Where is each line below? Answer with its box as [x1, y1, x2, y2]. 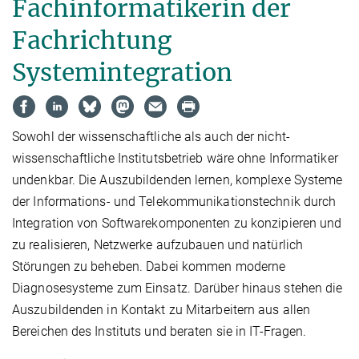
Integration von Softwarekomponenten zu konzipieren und [12, 216, 342, 232]
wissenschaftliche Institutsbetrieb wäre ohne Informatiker [12, 151, 338, 167]
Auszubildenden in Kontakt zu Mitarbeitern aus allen [12, 302, 311, 318]
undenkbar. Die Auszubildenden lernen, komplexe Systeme [12, 172, 343, 188]
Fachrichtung [12, 25, 171, 56]
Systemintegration [12, 57, 232, 88]
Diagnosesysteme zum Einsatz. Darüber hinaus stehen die [12, 280, 343, 296]
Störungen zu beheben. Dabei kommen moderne [12, 259, 286, 275]
